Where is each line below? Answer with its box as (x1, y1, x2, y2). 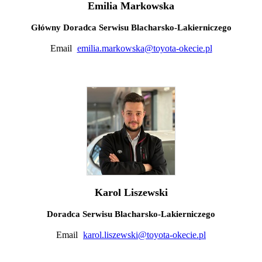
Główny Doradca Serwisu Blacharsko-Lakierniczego (30, 22, 232, 32)
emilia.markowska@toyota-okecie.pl (77, 43, 212, 53)
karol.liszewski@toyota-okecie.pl (83, 229, 206, 240)
